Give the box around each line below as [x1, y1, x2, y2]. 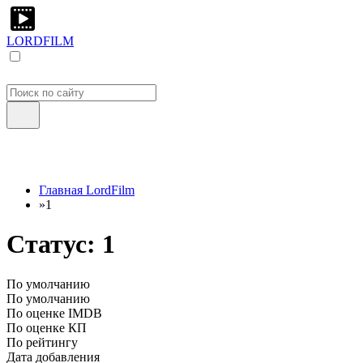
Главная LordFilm [39, 183, 135, 197]
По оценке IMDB [6, 305, 102, 320]
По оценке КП [6, 320, 87, 335]
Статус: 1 [6, 229, 115, 259]
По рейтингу [6, 335, 78, 349]
